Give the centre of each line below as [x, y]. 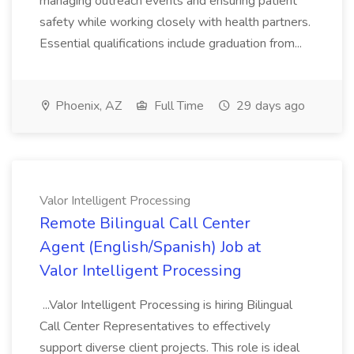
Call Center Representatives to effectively [155, 326]
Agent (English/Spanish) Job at [150, 247]
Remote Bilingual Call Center [145, 223]
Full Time [177, 106]
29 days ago [269, 106]
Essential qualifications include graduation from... [172, 43]
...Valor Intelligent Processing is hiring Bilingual [166, 305]
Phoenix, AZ [87, 106]
